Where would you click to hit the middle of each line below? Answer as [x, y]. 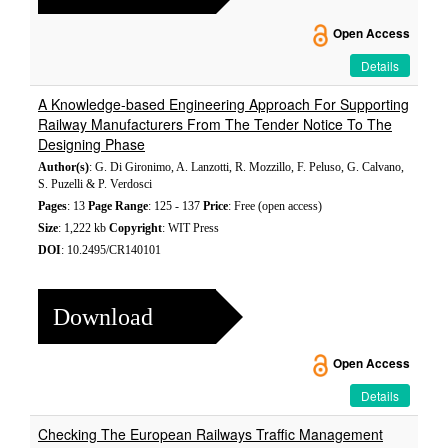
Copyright [135, 228]
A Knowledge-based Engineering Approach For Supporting [223, 104]
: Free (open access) [275, 206]
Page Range [118, 206]
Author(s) [63, 167]
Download [103, 316]
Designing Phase [91, 144]
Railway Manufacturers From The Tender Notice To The [215, 124]
